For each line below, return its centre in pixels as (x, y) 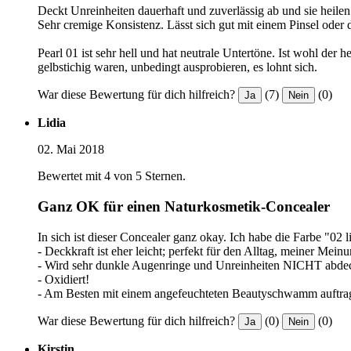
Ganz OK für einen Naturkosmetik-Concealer (184, 206)
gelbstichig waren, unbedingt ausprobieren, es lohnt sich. (177, 67)
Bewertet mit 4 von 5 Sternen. (112, 176)
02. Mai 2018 (71, 150)
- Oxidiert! (63, 279)
